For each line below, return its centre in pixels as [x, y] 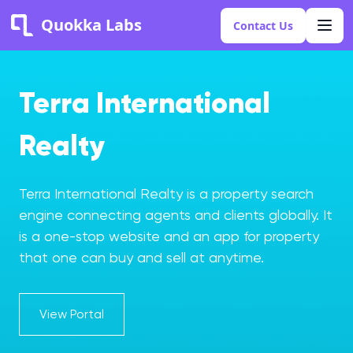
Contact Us [263, 25]
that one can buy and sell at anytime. [141, 257]
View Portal [72, 314]
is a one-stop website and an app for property [169, 236]
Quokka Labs [91, 25]
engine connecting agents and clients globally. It [176, 215]
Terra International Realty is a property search [166, 193]
